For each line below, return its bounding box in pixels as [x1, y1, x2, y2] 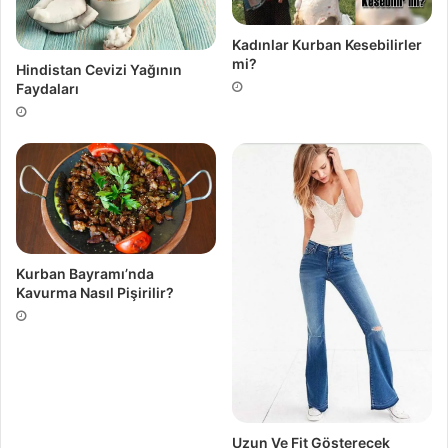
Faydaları [16, 79, 79, 97]
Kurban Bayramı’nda [16, 264, 154, 282]
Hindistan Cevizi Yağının [16, 60, 182, 78]
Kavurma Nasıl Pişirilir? [16, 283, 174, 301]
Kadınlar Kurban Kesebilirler [232, 36, 422, 53]
